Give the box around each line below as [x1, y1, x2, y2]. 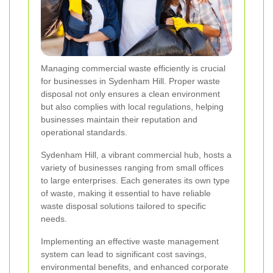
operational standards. [41, 127, 127, 138]
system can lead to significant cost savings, [41, 249, 207, 260]
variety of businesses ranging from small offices [41, 163, 224, 173]
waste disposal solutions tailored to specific [41, 201, 206, 211]
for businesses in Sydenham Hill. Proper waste [41, 76, 220, 87]
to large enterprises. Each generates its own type [41, 175, 230, 186]
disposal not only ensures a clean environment [41, 89, 220, 99]
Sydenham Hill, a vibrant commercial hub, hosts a [41, 150, 232, 160]
